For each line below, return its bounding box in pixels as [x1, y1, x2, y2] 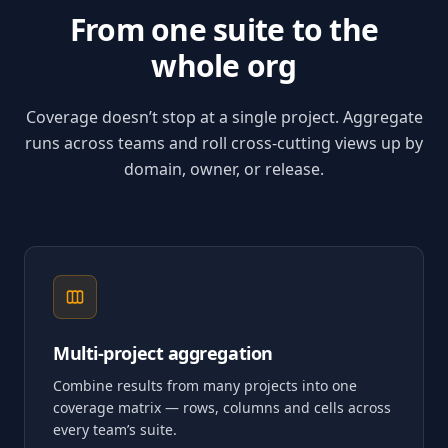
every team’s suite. [53, 420, 177, 439]
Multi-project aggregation [53, 341, 273, 365]
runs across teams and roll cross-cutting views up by [25, 132, 423, 154]
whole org [151, 45, 297, 86]
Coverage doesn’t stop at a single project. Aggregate [25, 106, 423, 128]
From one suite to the [69, 9, 379, 50]
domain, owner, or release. [124, 158, 324, 180]
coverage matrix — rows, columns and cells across [53, 398, 391, 417]
